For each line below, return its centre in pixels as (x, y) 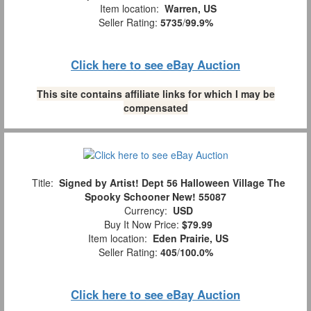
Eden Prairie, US (191, 238)
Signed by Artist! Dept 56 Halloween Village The (172, 182)
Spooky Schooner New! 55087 (155, 196)
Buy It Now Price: (140, 224)
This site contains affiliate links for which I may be (155, 93)
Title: (42, 182)
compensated (155, 107)
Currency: (145, 210)
